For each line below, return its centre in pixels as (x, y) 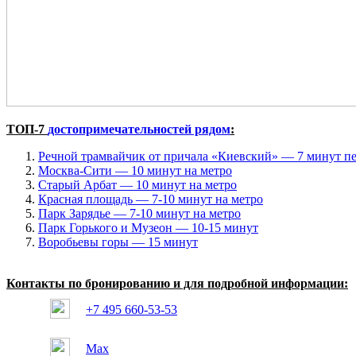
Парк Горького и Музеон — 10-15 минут (148, 227)
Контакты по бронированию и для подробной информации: (177, 283)
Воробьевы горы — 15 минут (118, 242)
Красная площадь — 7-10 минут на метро (151, 199)
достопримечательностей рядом (139, 129)
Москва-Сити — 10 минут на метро (135, 170)
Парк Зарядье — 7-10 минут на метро (139, 213)
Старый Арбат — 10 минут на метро (137, 184)
